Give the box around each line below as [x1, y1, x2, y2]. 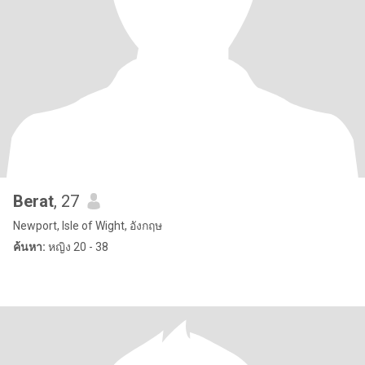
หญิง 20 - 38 [46, 240, 108, 253]
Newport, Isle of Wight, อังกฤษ [13, 219, 162, 232]
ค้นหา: [13, 240, 46, 253]
